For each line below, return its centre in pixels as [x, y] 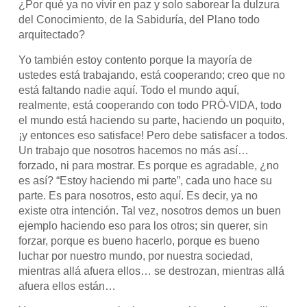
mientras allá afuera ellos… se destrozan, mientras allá [152, 271]
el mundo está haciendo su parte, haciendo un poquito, [152, 120]
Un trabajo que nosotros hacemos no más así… [134, 150]
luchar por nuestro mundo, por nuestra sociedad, [136, 256]
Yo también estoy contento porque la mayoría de [136, 60]
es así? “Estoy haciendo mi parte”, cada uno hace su [146, 180]
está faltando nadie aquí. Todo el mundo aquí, [129, 90]
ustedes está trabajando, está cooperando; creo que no [152, 75]
